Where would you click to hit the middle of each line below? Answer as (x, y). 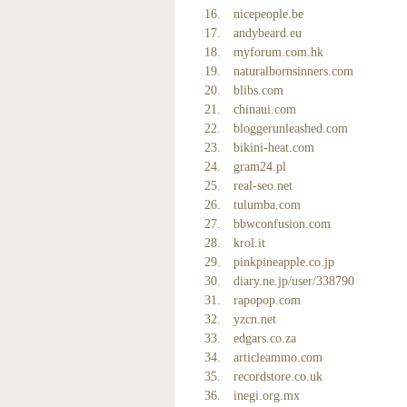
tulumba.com (267, 205)
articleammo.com (278, 357)
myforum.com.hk (278, 52)
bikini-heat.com (274, 148)
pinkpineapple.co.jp (284, 262)
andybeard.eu (268, 33)
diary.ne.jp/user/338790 (294, 281)
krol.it (249, 243)
